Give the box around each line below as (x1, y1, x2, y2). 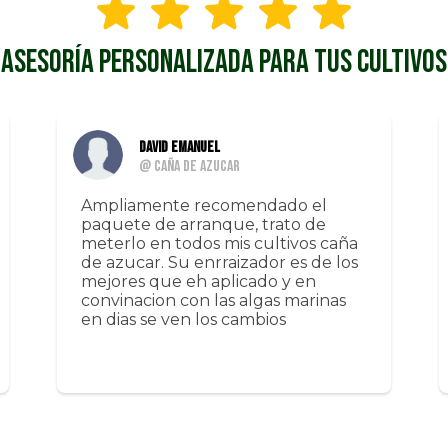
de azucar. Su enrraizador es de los (80, 253, 358, 273)
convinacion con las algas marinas (80, 291, 346, 311)
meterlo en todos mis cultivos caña (80, 234, 358, 254)
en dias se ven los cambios (80, 310, 286, 330)
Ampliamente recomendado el (80, 196, 327, 216)
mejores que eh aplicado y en (80, 272, 316, 292)
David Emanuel (138, 138, 220, 158)
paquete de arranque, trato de (80, 215, 326, 235)
